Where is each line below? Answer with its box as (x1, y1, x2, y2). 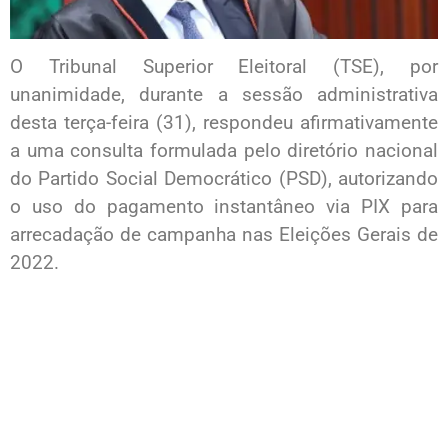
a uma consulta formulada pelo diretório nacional (10, 139, 438, 163)
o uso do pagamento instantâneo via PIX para (10, 195, 438, 219)
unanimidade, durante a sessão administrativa (10, 83, 438, 107)
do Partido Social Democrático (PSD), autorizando (10, 167, 438, 191)
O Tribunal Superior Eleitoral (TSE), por (10, 55, 438, 79)
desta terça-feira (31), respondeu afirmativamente (10, 111, 438, 135)
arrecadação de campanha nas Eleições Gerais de (10, 223, 438, 247)
